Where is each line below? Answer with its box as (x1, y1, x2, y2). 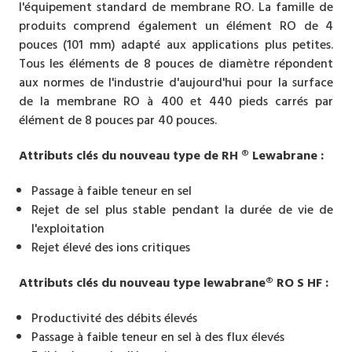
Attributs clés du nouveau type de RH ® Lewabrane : (18, 145, 324, 166)
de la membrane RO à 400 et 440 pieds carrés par (18, 90, 334, 112)
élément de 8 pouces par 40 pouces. (18, 109, 217, 130)
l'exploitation (31, 218, 104, 239)
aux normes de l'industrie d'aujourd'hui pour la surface (18, 71, 334, 93)
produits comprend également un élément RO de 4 (18, 15, 334, 36)
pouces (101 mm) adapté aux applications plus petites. (18, 34, 334, 55)
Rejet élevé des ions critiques (31, 236, 190, 258)
